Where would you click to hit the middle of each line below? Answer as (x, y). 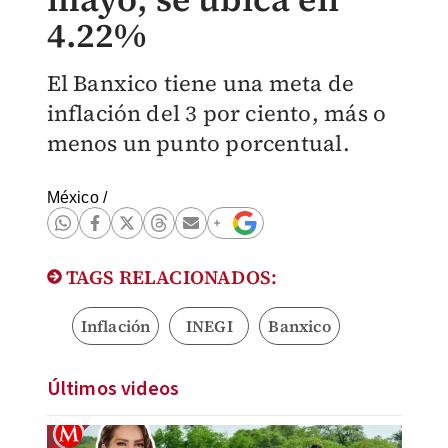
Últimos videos (113, 389)
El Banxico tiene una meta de (200, 83)
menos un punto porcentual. (198, 143)
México (72, 197)
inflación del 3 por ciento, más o (216, 113)
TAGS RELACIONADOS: (169, 277)
